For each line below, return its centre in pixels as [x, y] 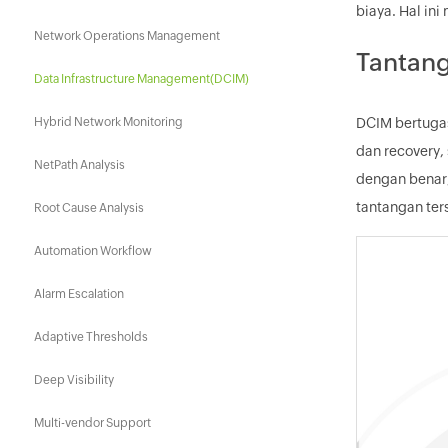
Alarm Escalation [79, 294]
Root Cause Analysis [89, 208]
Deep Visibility [74, 380]
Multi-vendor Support [92, 423]
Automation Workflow [93, 251]
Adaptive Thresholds [91, 337]
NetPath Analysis [79, 165]
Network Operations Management [127, 36]
